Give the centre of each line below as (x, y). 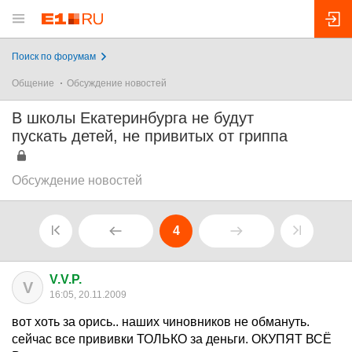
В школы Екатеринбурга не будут (133, 118)
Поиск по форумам (54, 57)
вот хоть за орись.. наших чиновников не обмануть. (161, 322)
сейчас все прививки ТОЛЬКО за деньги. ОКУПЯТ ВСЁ (172, 339)
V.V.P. (66, 279)
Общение (33, 83)
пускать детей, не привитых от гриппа (150, 136)
